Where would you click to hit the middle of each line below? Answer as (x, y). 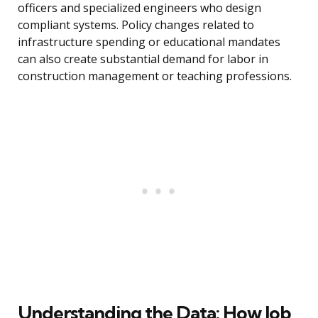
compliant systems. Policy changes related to (136, 25)
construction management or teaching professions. (155, 76)
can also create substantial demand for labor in (143, 59)
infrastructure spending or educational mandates (149, 42)
